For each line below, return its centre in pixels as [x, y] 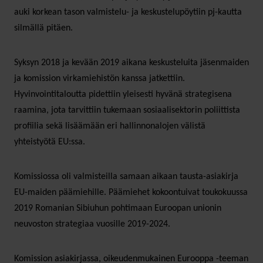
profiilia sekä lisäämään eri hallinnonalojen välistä [110, 126]
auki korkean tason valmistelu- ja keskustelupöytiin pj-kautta [128, 12]
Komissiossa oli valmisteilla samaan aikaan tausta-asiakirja [126, 176]
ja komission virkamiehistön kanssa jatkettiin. [100, 78]
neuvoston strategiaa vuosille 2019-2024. [92, 224]
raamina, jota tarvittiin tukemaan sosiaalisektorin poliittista [127, 110]
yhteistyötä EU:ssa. [50, 142]
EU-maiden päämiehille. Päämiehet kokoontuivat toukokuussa [131, 192]
